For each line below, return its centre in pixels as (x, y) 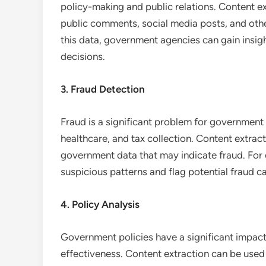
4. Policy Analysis (100, 204)
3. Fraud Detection (103, 89)
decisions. (83, 56)
